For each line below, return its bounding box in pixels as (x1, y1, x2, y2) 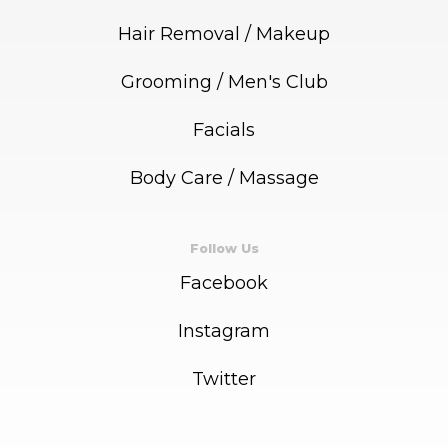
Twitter (192, 368, 256, 391)
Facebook (180, 272, 268, 295)
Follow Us (189, 241, 259, 257)
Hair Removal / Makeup (118, 23, 330, 46)
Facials (193, 119, 255, 142)
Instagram (178, 320, 270, 343)
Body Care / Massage (129, 167, 319, 190)
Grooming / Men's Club (120, 71, 328, 94)
